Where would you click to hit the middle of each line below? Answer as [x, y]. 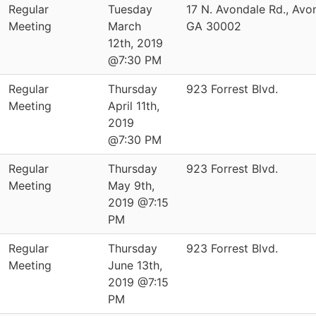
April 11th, [134, 106]
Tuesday [130, 9]
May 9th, [131, 186]
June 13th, [135, 265]
